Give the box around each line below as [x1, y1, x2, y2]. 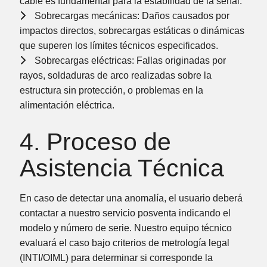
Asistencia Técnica [19, 154, 224, 182]
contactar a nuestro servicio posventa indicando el [19, 208, 231, 219]
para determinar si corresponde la [68, 253, 213, 263]
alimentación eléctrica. [19, 100, 114, 110]
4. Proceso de [19, 128, 171, 156]
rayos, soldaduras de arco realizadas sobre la [19, 70, 212, 80]
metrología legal [161, 238, 229, 249]
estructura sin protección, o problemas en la [19, 85, 203, 95]
